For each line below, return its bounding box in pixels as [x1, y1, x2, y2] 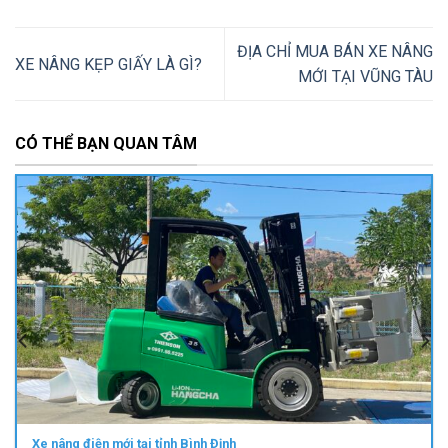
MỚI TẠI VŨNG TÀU [298, 67, 433, 87]
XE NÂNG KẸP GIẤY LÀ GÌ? [15, 54, 202, 74]
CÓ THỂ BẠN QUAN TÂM [15, 134, 197, 154]
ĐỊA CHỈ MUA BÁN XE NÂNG [237, 42, 433, 62]
